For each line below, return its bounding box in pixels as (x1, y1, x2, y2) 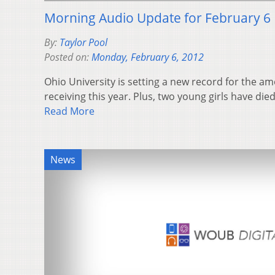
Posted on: (44, 50, 91, 64)
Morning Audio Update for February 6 (44, 9, 271, 27)
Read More (44, 104, 95, 118)
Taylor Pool (60, 36, 107, 50)
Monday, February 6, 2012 (91, 50, 204, 64)
